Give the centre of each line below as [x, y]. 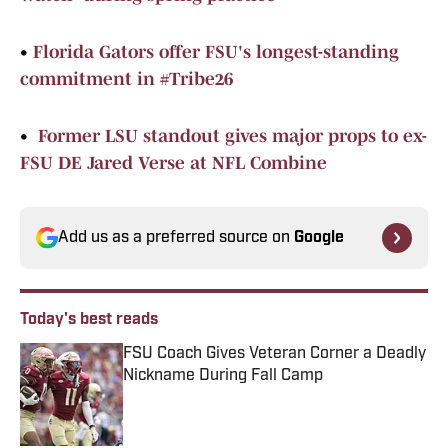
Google [319, 238]
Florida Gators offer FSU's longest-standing [216, 52]
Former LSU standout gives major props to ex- [232, 136]
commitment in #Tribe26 [126, 79]
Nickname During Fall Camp [223, 376]
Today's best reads [89, 320]
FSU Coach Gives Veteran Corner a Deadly [274, 354]
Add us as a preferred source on [176, 238]
